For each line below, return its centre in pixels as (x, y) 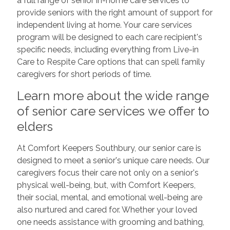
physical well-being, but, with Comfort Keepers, (106, 185)
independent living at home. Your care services (104, 25)
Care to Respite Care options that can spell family (111, 62)
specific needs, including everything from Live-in (108, 50)
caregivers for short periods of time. (84, 74)
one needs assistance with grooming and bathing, (110, 222)
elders (35, 127)
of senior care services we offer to (113, 111)
